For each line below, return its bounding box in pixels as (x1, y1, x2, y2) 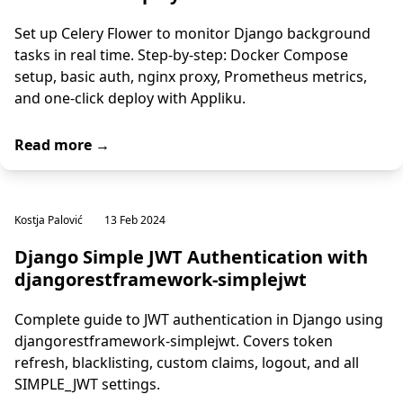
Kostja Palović (14, 212, 83, 228)
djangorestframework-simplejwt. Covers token (14, 331, 333, 351)
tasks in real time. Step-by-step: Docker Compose (14, 45, 348, 65)
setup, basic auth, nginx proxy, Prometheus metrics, (14, 67, 367, 86)
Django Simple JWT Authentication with (14, 245, 368, 269)
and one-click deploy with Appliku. (14, 88, 246, 108)
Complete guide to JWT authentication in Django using (14, 309, 383, 329)
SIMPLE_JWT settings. (14, 374, 160, 394)
